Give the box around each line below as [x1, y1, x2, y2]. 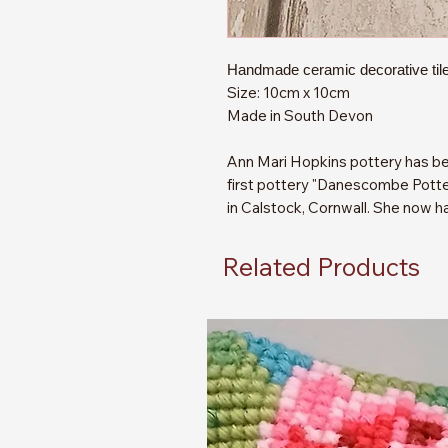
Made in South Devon [227, 106, 373, 125]
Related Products [222, 251, 420, 282]
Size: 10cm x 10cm [227, 83, 350, 102]
